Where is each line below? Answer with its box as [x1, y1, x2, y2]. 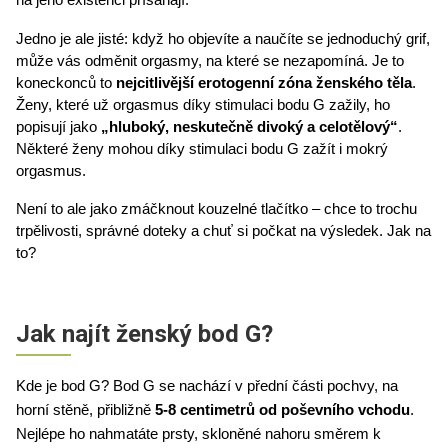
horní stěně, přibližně [16, 401, 155, 418]
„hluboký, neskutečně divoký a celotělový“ [101, 118, 398, 135]
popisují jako [16, 118, 101, 135]
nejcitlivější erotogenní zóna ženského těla [116, 74, 412, 91]
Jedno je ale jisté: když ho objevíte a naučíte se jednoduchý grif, [16, 30, 430, 47]
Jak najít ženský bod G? [16, 319, 273, 348]
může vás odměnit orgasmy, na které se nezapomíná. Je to [16, 52, 404, 69]
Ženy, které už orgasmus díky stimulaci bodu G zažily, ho [16, 96, 390, 113]
